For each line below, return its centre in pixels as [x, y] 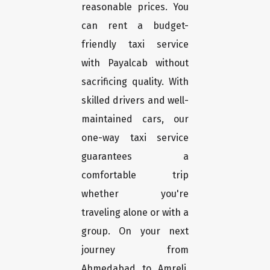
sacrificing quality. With [135, 82]
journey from [135, 250]
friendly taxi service [135, 45]
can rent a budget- [135, 26]
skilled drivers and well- [135, 101]
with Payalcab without [135, 63]
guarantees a [135, 157]
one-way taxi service [135, 138]
